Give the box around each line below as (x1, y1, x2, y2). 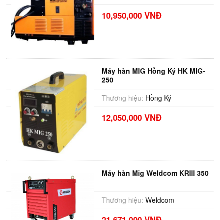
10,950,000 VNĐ (101, 9, 162, 21)
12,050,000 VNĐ (101, 111, 162, 123)
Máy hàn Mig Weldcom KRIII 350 (101, 168, 209, 178)
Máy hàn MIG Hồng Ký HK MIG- (101, 66, 205, 76)
